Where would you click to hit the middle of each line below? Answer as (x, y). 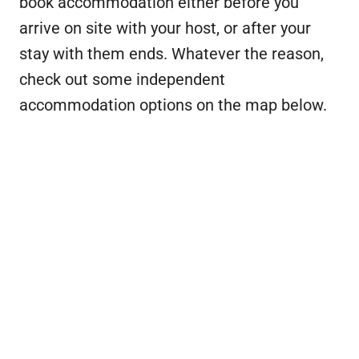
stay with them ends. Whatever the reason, (171, 54)
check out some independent (122, 80)
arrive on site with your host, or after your (165, 28)
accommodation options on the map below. (173, 105)
